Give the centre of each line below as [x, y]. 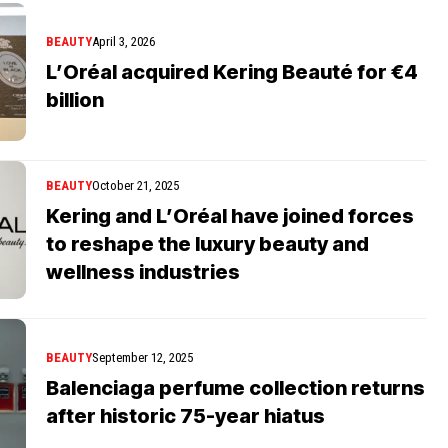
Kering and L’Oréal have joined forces [230, 215]
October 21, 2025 [135, 185]
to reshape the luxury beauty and [207, 243]
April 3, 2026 [123, 41]
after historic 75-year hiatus [185, 415]
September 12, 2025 [142, 357]
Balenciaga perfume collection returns [235, 387]
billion [75, 99]
